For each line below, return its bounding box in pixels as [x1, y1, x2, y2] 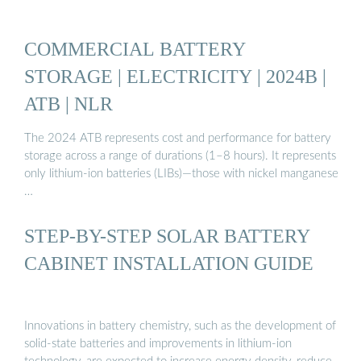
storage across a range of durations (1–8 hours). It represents [24, 150, 336, 163]
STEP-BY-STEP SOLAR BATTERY [24, 225, 310, 247]
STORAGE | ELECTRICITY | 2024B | [24, 64, 326, 87]
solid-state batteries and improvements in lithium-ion [24, 337, 292, 350]
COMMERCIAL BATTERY [24, 37, 246, 60]
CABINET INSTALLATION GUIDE [24, 252, 313, 275]
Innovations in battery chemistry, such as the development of [24, 319, 336, 332]
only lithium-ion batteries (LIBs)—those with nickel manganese [24, 168, 338, 180]
